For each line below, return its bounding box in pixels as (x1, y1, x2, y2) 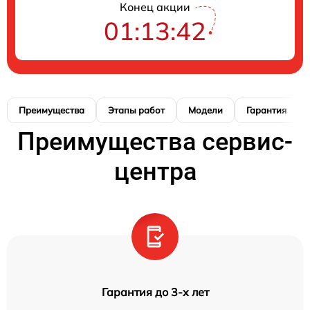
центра (113, 157, 197, 187)
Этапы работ (108, 104, 165, 116)
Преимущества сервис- (17, 127, 293, 157)
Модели (188, 104, 223, 116)
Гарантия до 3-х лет (101, 285, 209, 300)
